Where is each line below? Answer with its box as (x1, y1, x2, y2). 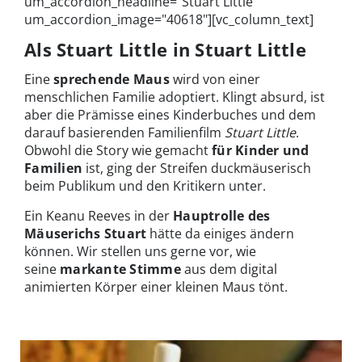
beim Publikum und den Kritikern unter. (24, 176, 266, 195)
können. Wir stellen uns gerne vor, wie (24, 242, 256, 260)
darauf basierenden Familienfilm (24, 123, 225, 141)
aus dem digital (180, 259, 277, 278)
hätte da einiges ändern (146, 224, 295, 242)
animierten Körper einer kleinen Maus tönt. (24, 277, 288, 296)
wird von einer (169, 69, 260, 88)
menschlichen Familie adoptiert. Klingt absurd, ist (24, 87, 325, 106)
